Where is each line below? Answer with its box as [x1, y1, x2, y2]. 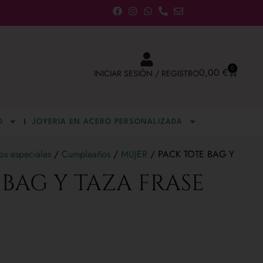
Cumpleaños [62, 147, 110, 161]
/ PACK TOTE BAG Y [147, 147, 234, 161]
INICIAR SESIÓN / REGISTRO [94, 67, 199, 79]
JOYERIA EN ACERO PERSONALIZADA [32, 117, 183, 126]
